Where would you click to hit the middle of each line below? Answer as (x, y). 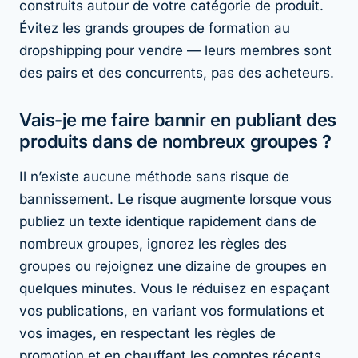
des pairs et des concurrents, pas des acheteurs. (177, 72)
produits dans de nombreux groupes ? (175, 141)
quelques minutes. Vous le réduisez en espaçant (175, 288)
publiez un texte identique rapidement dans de (168, 221)
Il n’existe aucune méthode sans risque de (154, 176)
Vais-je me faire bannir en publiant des (178, 119)
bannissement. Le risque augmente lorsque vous (175, 199)
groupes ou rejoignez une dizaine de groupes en (173, 266)
